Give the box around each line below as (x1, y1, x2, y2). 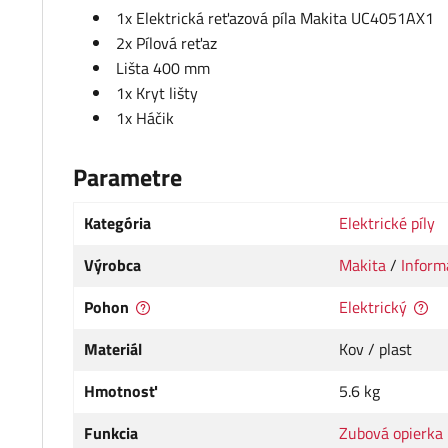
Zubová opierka (339, 421, 443, 446)
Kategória (84, 211, 151, 236)
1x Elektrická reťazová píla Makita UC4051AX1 (116, 6, 434, 31)
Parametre (73, 159, 182, 196)
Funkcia (84, 421, 138, 446)
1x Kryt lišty (116, 81, 202, 106)
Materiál (84, 337, 142, 362)
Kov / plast (339, 337, 412, 362)
